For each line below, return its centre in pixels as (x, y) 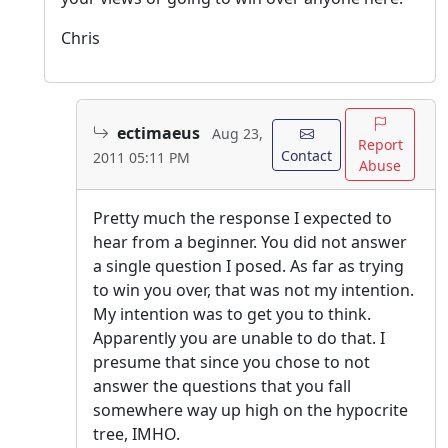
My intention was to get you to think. (232, 314)
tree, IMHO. (136, 434)
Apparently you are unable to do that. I (239, 338)
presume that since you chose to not (231, 362)
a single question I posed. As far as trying (248, 266)
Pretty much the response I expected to (242, 218)
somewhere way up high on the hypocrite (250, 410)
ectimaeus (158, 132)
